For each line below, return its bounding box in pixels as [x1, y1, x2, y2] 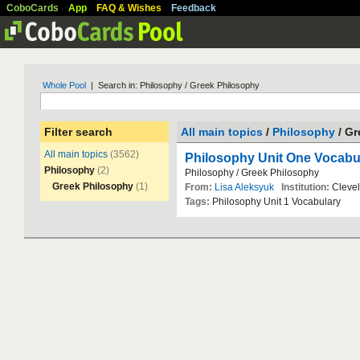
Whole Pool [43, 80, 86, 90]
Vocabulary [292, 196, 341, 207]
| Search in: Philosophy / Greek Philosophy [86, 80, 260, 90]
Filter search [44, 125, 112, 138]
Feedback [171, 2, 216, 14]
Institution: [281, 182, 329, 193]
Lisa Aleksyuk [215, 182, 274, 193]
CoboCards [6, 2, 59, 14]
